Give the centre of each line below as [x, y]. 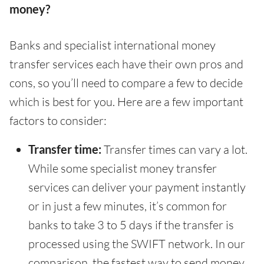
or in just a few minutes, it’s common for [128, 206]
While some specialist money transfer [123, 169]
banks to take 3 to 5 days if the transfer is [131, 225]
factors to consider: [58, 121]
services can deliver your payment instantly [137, 187]
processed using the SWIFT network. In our [137, 244]
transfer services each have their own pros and [126, 64]
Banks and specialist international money [113, 45]
